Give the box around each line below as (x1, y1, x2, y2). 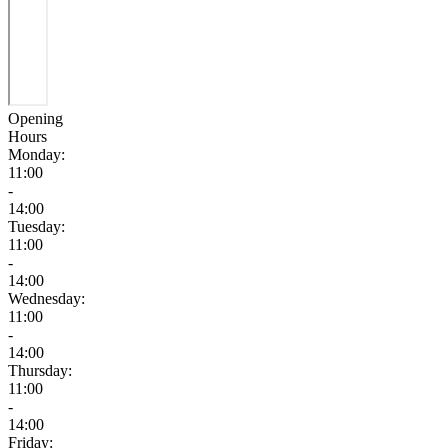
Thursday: (8, 362, 72, 380)
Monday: (8, 146, 65, 164)
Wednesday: (8, 290, 85, 308)
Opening (8, 110, 63, 128)
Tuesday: (8, 218, 65, 236)
